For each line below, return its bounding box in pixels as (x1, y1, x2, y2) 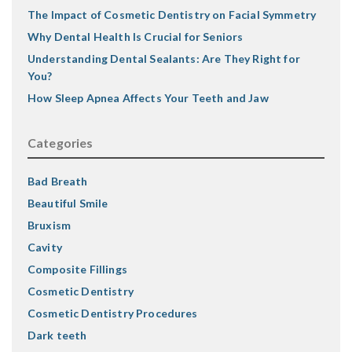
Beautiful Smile (27, 196, 108, 210)
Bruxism (27, 218, 71, 232)
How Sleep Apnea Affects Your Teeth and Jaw (27, 91, 269, 104)
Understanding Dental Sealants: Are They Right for (27, 52, 300, 65)
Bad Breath (27, 174, 88, 188)
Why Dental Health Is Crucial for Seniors (27, 30, 244, 43)
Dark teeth (27, 328, 87, 342)
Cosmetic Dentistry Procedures (27, 306, 198, 320)
